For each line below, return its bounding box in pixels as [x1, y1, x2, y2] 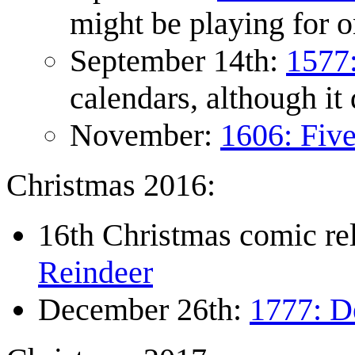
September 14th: [70, 43, 286, 79]
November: [70, 117, 220, 154]
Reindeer [38, 254, 153, 291]
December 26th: [38, 292, 250, 328]
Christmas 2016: [6, 167, 216, 204]
